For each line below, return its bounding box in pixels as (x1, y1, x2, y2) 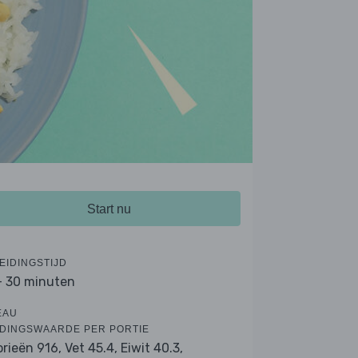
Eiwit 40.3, (121, 340, 183, 356)
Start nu (86, 202, 131, 216)
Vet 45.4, (65, 340, 117, 356)
